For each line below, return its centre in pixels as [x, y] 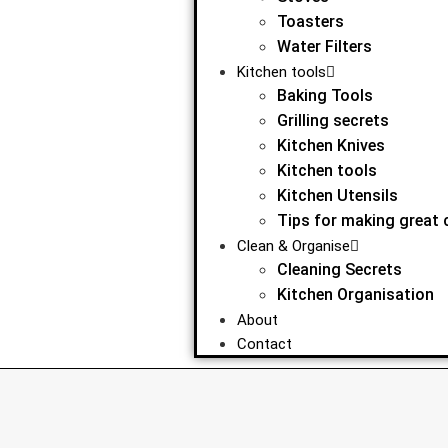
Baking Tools [324, 95]
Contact [264, 344]
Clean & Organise [293, 246]
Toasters [310, 21]
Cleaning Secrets [339, 269]
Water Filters [324, 46]
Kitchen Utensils [337, 195]
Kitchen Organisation [355, 294]
